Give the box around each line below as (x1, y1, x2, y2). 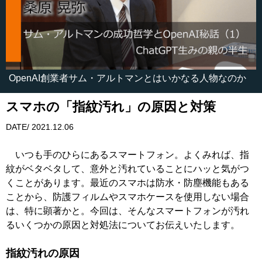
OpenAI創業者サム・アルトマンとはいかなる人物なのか (9, 73, 246, 84)
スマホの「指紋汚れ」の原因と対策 (6, 99, 216, 115)
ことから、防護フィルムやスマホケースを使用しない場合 (6, 192, 249, 202)
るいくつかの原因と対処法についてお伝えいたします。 (6, 220, 240, 230)
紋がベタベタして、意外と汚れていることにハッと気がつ (6, 164, 249, 174)
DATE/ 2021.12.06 (6, 122, 74, 132)
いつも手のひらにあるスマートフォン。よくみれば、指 (6, 150, 249, 160)
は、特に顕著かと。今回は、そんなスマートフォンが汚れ (6, 206, 249, 216)
